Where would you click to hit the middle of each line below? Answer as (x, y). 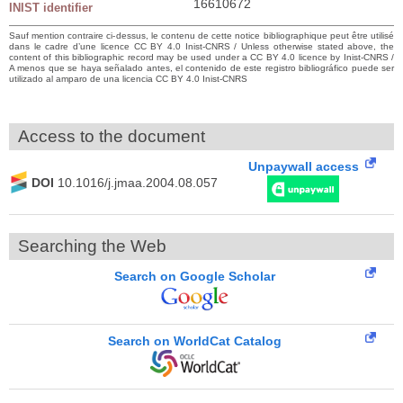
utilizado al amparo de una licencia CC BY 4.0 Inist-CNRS (128, 79)
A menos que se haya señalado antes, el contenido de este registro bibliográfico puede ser (201, 68)
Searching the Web (92, 246)
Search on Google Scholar (195, 277)
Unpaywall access (303, 167)
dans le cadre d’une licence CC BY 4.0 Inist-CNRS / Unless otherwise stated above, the (201, 47)
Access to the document (112, 137)
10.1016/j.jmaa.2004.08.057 (138, 182)
